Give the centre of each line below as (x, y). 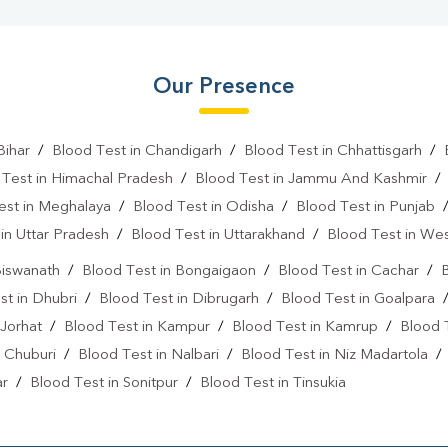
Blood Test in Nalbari (148, 356)
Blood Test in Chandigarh (136, 152)
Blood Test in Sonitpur (104, 384)
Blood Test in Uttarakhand (218, 236)
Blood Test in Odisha (203, 208)
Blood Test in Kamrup (305, 328)
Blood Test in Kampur (137, 328)
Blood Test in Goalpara (358, 300)
